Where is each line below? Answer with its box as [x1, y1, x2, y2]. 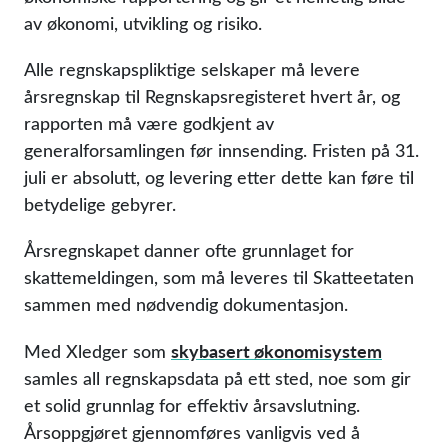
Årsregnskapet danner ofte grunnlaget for [24, 238, 354, 262]
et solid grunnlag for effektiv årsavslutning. [24, 393, 360, 417]
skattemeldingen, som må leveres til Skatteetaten [24, 265, 414, 289]
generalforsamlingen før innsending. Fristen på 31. [24, 138, 419, 162]
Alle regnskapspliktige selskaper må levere [24, 57, 360, 81]
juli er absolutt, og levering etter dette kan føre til [24, 165, 414, 189]
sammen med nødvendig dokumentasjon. [24, 292, 348, 316]
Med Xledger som [24, 339, 171, 363]
